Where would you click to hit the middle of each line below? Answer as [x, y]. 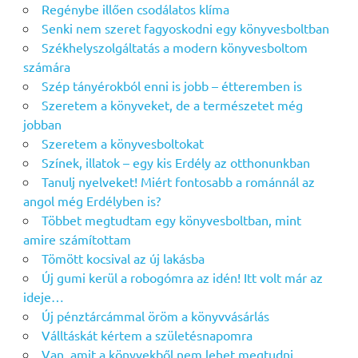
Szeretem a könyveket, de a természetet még [172, 105]
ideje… [43, 297]
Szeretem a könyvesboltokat [122, 143]
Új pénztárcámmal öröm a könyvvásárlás [155, 316]
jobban [42, 124]
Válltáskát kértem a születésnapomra [147, 335]
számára [46, 67]
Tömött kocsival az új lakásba [123, 259]
